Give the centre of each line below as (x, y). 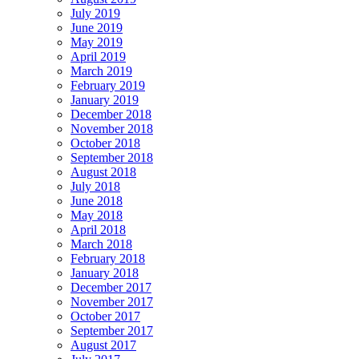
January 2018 (105, 272)
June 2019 (97, 27)
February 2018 (108, 258)
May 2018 (97, 215)
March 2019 (101, 71)
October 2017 (105, 316)
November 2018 (112, 128)
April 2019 (98, 56)
